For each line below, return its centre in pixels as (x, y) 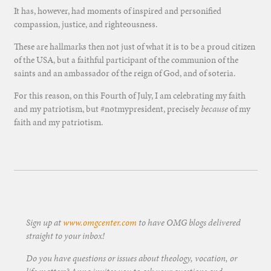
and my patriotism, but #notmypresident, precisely (107, 109)
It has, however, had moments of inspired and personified (117, 11)
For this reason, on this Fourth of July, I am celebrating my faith (129, 96)
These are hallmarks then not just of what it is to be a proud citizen (134, 47)
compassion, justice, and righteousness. (85, 24)
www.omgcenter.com (100, 222)
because (214, 109)
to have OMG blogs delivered (188, 222)
